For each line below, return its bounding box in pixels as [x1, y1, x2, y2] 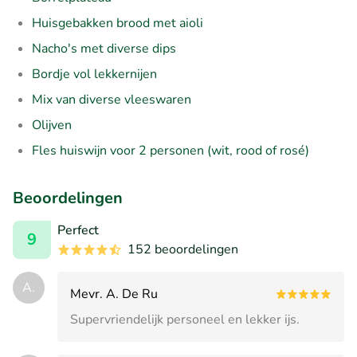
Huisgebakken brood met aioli [32, 14, 203, 32]
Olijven [32, 116, 72, 134]
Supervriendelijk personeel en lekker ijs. [70, 310, 300, 328]
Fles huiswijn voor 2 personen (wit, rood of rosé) [32, 141, 309, 159]
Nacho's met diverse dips [32, 39, 176, 57]
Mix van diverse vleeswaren [32, 90, 191, 108]
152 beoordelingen [127, 240, 238, 258]
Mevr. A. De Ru [70, 284, 158, 303]
